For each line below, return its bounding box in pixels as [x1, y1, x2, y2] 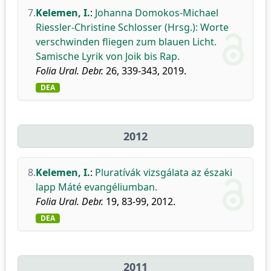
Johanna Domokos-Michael [95, 6, 218, 19]
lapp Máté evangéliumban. [36, 180, 157, 194]
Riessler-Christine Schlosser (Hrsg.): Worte [36, 21, 229, 34]
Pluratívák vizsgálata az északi [95, 166, 232, 179]
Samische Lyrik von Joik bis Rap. [36, 50, 180, 63]
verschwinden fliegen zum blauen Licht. [36, 35, 217, 48]
